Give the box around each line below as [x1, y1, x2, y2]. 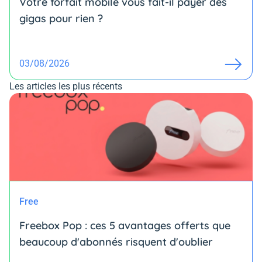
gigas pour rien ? [19, 12, 103, 26]
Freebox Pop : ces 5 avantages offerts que [19, 219, 230, 233]
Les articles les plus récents [9, 81, 122, 92]
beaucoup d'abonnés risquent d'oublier [19, 235, 213, 249]
